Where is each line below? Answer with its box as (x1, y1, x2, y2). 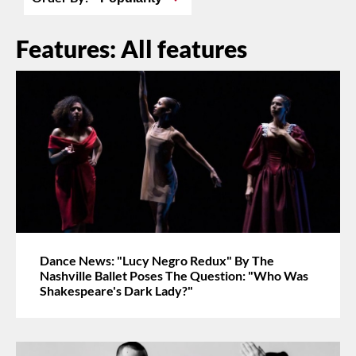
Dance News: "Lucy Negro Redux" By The (40, 252, 274, 268)
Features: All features (16, 33, 247, 63)
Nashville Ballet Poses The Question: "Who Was (40, 267, 308, 283)
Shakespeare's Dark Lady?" (40, 282, 193, 298)
